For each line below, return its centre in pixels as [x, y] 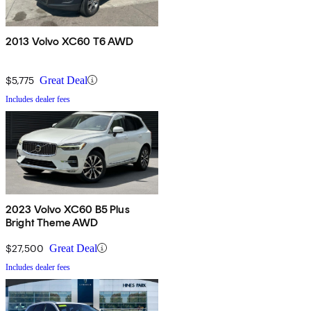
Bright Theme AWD [52, 222]
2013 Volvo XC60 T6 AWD [70, 41]
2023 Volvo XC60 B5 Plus [68, 209]
